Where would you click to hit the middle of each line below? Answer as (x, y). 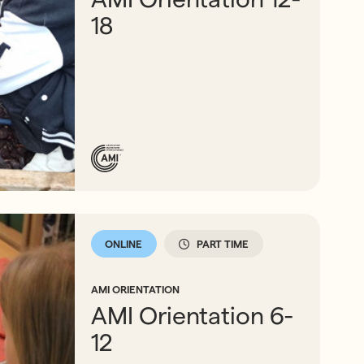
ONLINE (124, 243)
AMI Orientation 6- (193, 316)
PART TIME (223, 243)
